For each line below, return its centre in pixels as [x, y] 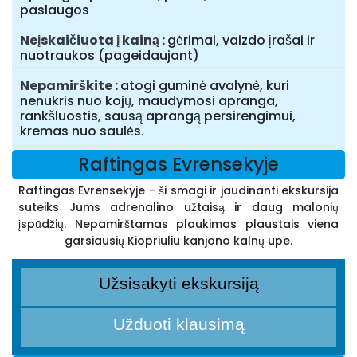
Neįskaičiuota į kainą [90, 41]
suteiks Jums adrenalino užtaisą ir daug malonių [178, 208]
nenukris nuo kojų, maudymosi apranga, [149, 101]
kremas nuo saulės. [82, 131]
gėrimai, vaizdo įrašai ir [241, 41]
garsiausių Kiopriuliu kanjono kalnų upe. [178, 241]
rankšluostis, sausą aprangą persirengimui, [158, 116]
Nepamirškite [66, 86]
